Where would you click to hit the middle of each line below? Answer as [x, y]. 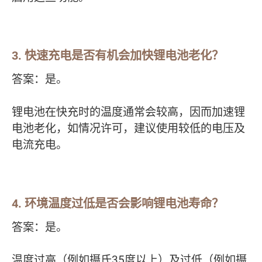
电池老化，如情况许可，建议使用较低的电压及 [128, 128]
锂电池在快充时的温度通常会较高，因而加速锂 [128, 112]
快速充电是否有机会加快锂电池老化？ [124, 56]
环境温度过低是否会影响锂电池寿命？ [124, 204]
